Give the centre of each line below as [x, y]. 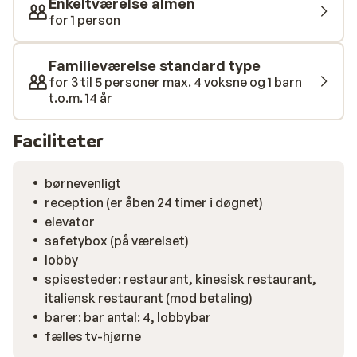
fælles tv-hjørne [93, 336]
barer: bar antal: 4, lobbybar [128, 317]
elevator [70, 222]
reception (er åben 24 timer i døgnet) [154, 202]
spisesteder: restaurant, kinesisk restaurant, [180, 279]
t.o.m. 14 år [80, 98]
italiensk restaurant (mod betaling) [149, 298]
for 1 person [84, 20]
